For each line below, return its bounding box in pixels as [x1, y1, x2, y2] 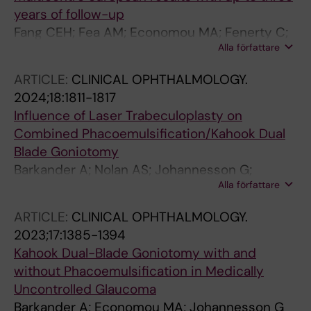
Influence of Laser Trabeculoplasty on [14, 107, 242, 124]
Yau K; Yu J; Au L [14, 42, 111, 59]
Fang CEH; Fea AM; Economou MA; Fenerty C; [14, 24, 288, 41]
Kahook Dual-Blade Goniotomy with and [14, 244, 256, 262]
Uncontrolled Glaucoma [14, 280, 156, 298]
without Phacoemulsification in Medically [14, 262, 264, 280]
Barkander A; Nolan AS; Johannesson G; [14, 161, 252, 178]
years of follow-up [14, 6, 124, 23]
